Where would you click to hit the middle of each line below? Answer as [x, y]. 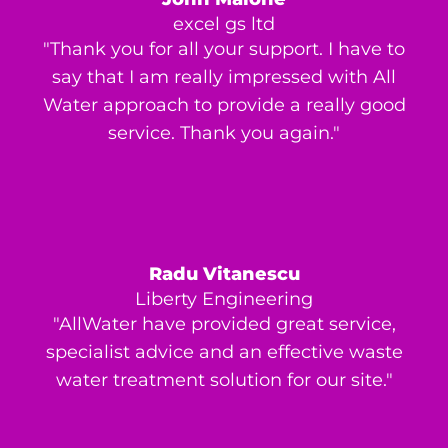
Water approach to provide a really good [224, 105]
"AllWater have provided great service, [224, 324]
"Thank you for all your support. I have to [224, 49]
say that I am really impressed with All [224, 77]
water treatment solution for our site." [224, 380]
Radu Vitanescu [224, 274]
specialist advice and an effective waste [224, 352]
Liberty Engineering [224, 299]
